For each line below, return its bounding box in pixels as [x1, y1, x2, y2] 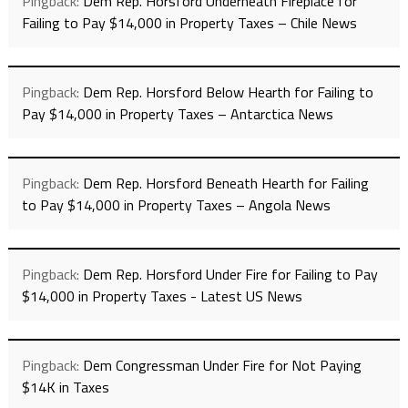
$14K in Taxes [21, 376, 109, 399]
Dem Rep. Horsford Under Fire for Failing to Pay [82, 263, 378, 286]
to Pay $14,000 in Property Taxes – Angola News [21, 194, 331, 217]
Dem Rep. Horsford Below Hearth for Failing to [82, 81, 373, 104]
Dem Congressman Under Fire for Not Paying [82, 354, 362, 377]
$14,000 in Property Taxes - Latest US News [21, 285, 302, 308]
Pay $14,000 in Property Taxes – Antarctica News [21, 103, 333, 126]
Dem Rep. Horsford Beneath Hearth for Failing [82, 172, 369, 195]
